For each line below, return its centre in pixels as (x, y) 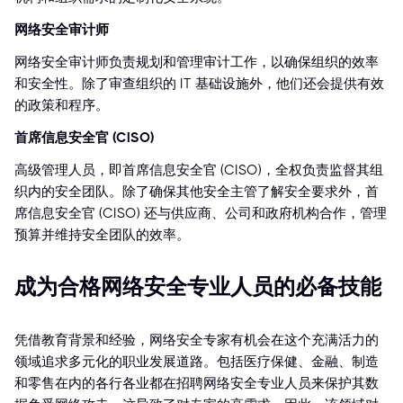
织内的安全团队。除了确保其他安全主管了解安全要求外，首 (197, 192)
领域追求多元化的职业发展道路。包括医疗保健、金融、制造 (197, 362)
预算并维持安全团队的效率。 (102, 235)
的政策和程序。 (62, 106)
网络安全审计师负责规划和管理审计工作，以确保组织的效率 (197, 63)
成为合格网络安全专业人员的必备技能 (198, 287)
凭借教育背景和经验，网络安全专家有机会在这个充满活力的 (197, 340)
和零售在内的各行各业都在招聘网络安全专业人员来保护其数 (197, 384)
